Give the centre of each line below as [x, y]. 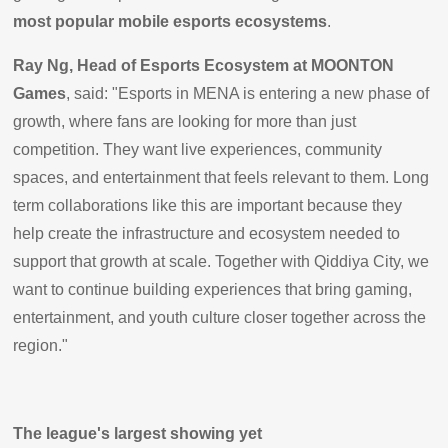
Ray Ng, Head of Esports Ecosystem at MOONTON [204, 65]
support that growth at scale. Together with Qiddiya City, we [221, 261]
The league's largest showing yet [138, 433]
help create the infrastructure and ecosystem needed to [207, 233]
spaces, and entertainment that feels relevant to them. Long [221, 177]
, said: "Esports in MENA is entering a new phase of [248, 93]
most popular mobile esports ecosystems [170, 21]
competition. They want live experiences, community [198, 149]
